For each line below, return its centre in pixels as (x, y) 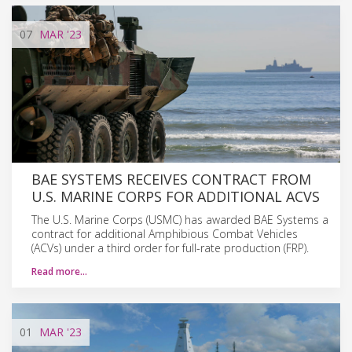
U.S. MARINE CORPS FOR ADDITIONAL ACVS (176, 196)
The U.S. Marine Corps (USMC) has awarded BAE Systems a (180, 219)
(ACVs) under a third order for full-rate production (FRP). (170, 247)
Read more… (59, 271)
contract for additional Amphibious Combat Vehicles (165, 233)
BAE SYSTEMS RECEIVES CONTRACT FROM (171, 179)
